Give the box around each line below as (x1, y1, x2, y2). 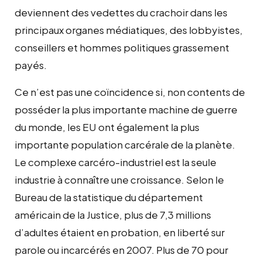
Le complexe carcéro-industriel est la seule (15, 155, 216, 168)
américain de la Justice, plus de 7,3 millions (15, 208, 211, 221)
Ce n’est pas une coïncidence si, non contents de (15, 85, 245, 98)
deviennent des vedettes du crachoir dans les (15, 5, 227, 19)
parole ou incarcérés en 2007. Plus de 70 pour (15, 243, 228, 256)
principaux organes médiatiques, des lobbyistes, (15, 23, 243, 36)
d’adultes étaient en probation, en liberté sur (15, 225, 225, 239)
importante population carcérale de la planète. (15, 137, 235, 151)
